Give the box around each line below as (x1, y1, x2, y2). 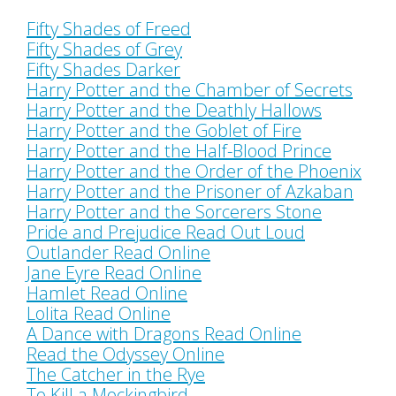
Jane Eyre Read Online (27, 260, 202, 285)
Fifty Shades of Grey (27, 36, 182, 61)
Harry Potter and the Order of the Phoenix (27, 158, 362, 183)
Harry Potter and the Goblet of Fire (27, 118, 301, 142)
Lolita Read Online (27, 301, 171, 325)
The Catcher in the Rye (27, 362, 205, 386)
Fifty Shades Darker (27, 57, 180, 81)
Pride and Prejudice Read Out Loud (27, 219, 305, 244)
